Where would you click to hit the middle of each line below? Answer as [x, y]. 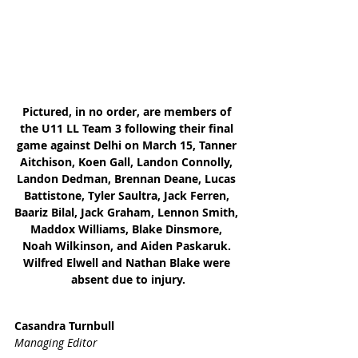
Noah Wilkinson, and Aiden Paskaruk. [128, 245]
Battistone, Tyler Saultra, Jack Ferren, [128, 195]
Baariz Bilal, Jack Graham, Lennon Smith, [128, 212]
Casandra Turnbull [64, 325]
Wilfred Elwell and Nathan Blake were [128, 262]
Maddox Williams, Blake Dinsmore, [128, 229]
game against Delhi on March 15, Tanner [128, 145]
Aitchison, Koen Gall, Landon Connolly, [128, 161]
